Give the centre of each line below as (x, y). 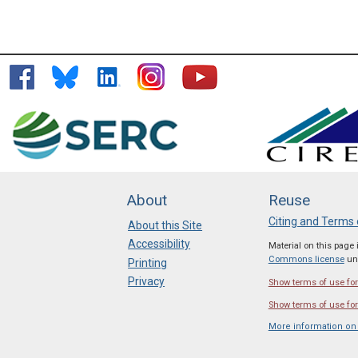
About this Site (165, 225)
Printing (148, 263)
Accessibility (159, 244)
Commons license (306, 260)
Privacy (147, 282)
